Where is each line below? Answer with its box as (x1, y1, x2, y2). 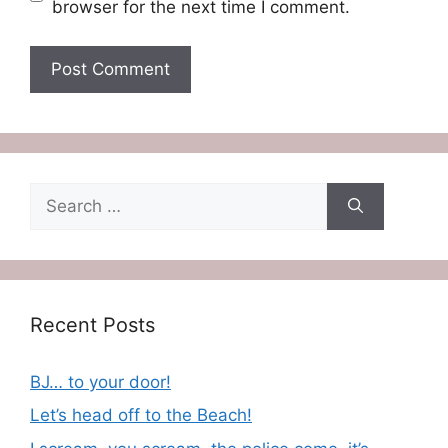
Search (29, 183, 85, 204)
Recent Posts (30, 312, 155, 337)
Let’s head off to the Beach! (30, 405, 252, 425)
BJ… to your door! (30, 371, 171, 392)
